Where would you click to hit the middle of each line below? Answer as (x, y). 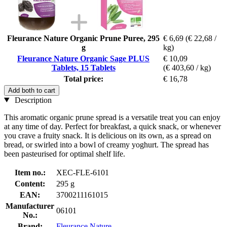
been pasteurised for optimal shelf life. (65, 154)
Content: (30, 183)
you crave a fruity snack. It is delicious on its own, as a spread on (108, 135)
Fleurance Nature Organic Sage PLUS (83, 58)
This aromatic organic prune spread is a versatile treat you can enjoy (112, 117)
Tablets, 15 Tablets (83, 67)
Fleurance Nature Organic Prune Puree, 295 (83, 38)
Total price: (83, 79)
